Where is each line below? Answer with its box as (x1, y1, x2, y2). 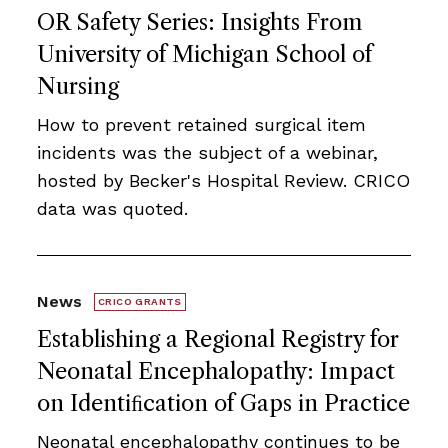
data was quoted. (37, 198, 188, 219)
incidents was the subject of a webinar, (37, 142, 378, 163)
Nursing (37, 73, 119, 100)
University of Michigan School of (37, 41, 372, 68)
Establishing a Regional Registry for (37, 326, 399, 353)
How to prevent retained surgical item (37, 114, 366, 135)
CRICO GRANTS (98, 296, 182, 307)
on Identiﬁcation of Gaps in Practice (37, 390, 410, 417)
